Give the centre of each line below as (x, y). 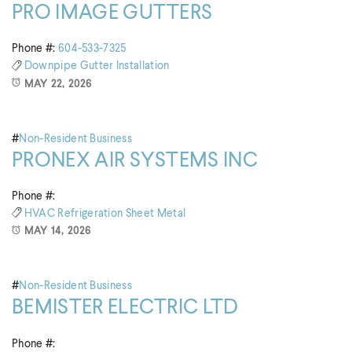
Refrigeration (92, 213)
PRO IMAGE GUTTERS (112, 13)
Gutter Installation (125, 66)
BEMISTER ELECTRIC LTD (125, 308)
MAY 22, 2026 (58, 84)
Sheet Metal (156, 213)
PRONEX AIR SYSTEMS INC (135, 161)
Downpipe (52, 66)
